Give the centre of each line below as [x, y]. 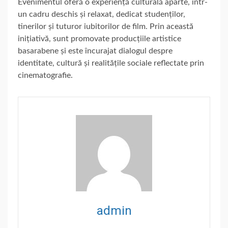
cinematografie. [45, 76]
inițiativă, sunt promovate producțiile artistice [99, 39]
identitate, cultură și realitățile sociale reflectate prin [111, 63]
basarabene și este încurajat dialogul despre [95, 51]
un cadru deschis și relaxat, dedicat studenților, [102, 15]
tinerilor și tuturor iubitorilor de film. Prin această [106, 27]
